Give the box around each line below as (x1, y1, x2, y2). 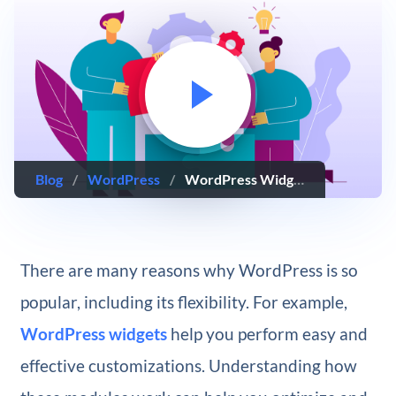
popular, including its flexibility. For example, (19, 291, 347, 312)
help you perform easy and (166, 323, 368, 344)
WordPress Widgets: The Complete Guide (185, 170, 294, 187)
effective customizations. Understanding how (19, 354, 357, 376)
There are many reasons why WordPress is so (19, 259, 358, 280)
